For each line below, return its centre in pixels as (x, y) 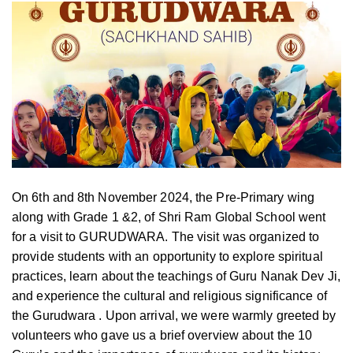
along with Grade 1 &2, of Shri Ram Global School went (169, 217)
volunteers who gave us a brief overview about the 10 (162, 335)
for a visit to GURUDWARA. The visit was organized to (166, 236)
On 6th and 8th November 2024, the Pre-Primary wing (163, 197)
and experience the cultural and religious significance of (169, 295)
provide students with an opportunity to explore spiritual (167, 256)
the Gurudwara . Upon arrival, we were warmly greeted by (174, 315)
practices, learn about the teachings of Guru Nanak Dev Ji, (176, 276)
